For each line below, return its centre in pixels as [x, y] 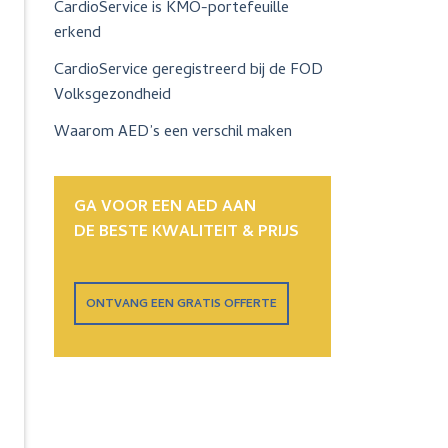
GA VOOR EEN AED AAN [164, 207]
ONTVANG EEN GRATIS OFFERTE [181, 304]
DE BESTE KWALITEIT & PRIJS [186, 232]
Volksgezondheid [112, 95]
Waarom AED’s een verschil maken [172, 132]
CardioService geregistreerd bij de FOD [188, 70]
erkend [77, 33]
